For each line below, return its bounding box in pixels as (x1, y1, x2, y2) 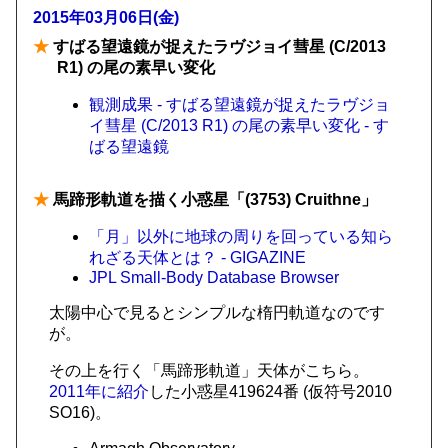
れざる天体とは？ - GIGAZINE (89, 249, 306, 266)
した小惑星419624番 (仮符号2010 (149, 383, 392, 400)
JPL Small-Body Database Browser (89, 269, 339, 286)
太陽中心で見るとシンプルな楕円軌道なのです (49, 304, 385, 321)
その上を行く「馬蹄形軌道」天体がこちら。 (49, 362, 369, 379)
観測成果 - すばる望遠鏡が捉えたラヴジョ (89, 96, 390, 113)
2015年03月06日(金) (33, 9, 179, 26)
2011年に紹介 (49, 383, 149, 400)
